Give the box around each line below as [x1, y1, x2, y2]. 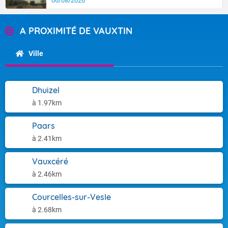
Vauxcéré [32, 156, 68, 166]
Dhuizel [32, 85, 60, 95]
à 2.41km [32, 134, 62, 142]
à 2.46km [32, 170, 62, 178]
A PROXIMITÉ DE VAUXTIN [20, 25, 132, 37]
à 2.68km [32, 206, 62, 214]
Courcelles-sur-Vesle [32, 192, 111, 202]
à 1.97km [32, 99, 62, 107]
